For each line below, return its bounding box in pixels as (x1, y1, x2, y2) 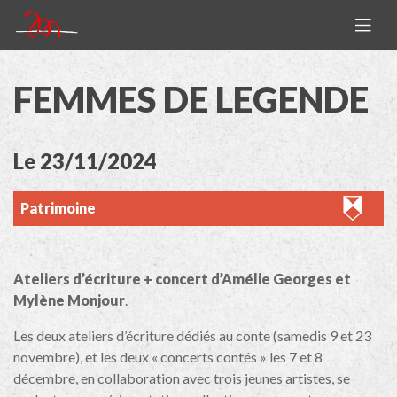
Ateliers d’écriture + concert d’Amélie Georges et (13, 270, 351, 288)
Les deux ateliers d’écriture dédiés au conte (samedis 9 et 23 (13, 327, 371, 345)
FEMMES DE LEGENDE (13, 78, 369, 121)
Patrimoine (20, 199, 96, 217)
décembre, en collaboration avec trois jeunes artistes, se (13, 370, 350, 387)
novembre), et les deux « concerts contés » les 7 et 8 (13, 348, 323, 366)
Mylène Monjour (13, 292, 125, 309)
